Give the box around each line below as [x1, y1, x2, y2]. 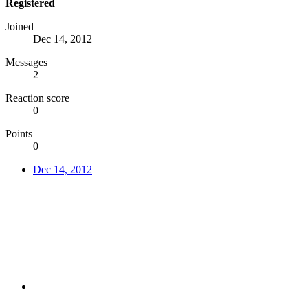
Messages [5, 56, 47, 68]
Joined [5, 20, 34, 32]
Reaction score [5, 91, 69, 104]
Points [5, 127, 32, 140]
